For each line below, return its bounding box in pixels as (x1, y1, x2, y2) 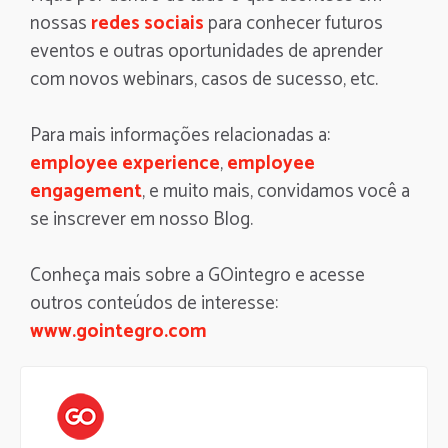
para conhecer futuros (204, 7, 383, 39)
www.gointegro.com (30, 315, 207, 347)
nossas (30, 7, 91, 39)
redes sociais (91, 7, 204, 39)
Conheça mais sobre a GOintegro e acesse (30, 259, 365, 291)
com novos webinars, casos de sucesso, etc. (30, 63, 378, 95)
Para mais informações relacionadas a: (30, 119, 330, 151)
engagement (30, 175, 142, 207)
